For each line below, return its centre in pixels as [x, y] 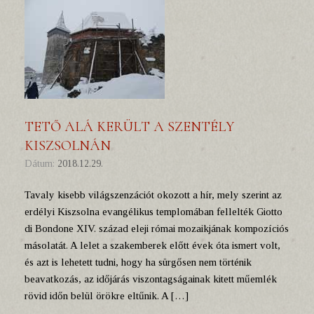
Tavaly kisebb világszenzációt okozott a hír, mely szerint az [153, 195]
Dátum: [45, 164]
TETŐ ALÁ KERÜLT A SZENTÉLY [129, 127]
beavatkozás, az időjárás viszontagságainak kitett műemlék [151, 279]
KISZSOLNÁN [68, 146]
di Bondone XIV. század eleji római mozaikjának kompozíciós [157, 228]
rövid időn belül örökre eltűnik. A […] [107, 296]
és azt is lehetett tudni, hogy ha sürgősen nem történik [138, 262]
